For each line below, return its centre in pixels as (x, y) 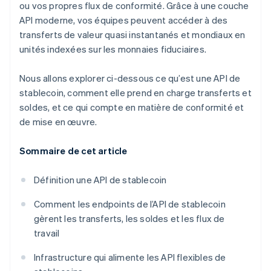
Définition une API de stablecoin (100, 180)
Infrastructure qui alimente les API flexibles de (130, 257)
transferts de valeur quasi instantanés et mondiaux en (132, 35)
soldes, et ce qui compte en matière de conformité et (132, 107)
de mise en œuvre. (58, 122)
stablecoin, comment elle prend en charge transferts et (135, 93)
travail (47, 233)
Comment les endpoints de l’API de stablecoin (130, 204)
